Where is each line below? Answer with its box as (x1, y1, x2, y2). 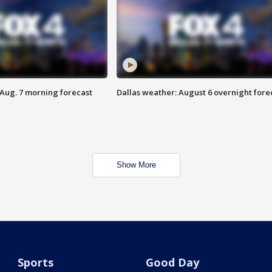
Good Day (145, 255, 199, 270)
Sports (18, 255, 54, 270)
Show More (116, 160, 156, 170)
